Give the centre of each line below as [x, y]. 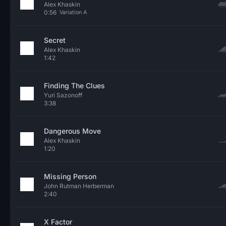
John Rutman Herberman [79, 186]
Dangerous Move [72, 131]
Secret [55, 40]
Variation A [73, 12]
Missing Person [70, 176]
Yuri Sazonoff [63, 95]
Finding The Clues [74, 86]
